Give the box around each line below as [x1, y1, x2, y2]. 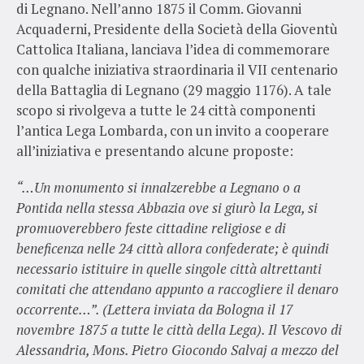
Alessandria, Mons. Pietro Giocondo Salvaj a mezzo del [15, 340, 339, 359]
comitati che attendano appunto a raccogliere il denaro [15, 279, 339, 298]
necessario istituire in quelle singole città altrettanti [15, 258, 322, 278]
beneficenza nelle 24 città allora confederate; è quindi [15, 238, 329, 258]
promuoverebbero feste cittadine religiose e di [15, 218, 286, 237]
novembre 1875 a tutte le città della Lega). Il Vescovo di [15, 319, 342, 339]
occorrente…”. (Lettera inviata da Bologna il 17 [15, 299, 293, 318]
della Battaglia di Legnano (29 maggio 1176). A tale [15, 80, 331, 99]
